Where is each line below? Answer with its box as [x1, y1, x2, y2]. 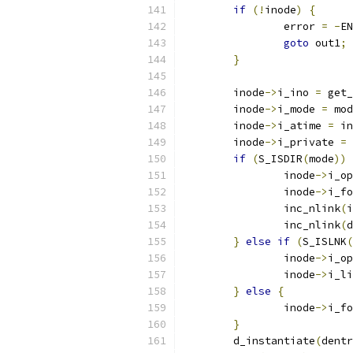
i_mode [277, 102, 321, 116]
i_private [277, 136, 340, 149]
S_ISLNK [303, 235, 347, 248]
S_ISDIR [258, 152, 303, 165]
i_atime [277, 119, 328, 132]
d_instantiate [233, 334, 315, 347]
